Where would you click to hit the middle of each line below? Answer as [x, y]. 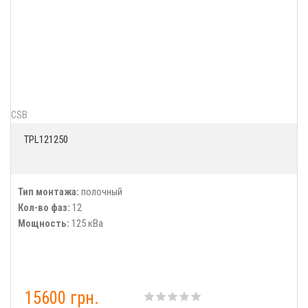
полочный [101, 192]
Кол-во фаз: [44, 208]
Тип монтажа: [48, 192]
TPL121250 [46, 140]
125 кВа [86, 223]
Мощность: [44, 223]
